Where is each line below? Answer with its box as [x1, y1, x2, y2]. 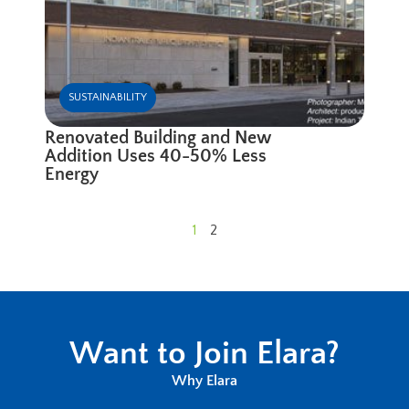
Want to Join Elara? [69, 335, 340, 372]
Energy [45, 163, 100, 184]
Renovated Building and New [45, 127, 272, 148]
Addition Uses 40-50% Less [45, 145, 267, 166]
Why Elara [172, 372, 237, 390]
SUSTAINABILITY [68, 90, 148, 103]
